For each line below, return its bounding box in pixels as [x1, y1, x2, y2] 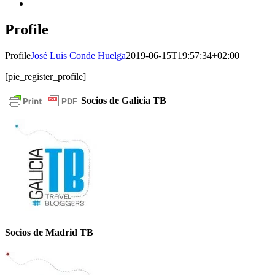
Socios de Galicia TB [81, 95, 166, 106]
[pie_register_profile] [5, 71, 86, 82]
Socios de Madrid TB [5, 227, 93, 238]
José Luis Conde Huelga [31, 50, 126, 61]
